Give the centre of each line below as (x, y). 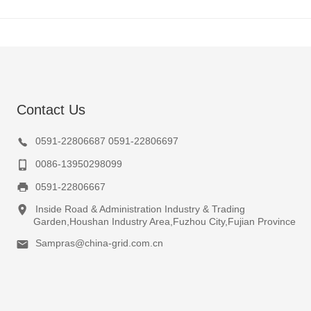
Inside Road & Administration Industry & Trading (140, 209)
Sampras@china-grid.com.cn (99, 243)
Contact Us (51, 110)
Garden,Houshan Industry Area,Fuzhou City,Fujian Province (156, 222)
